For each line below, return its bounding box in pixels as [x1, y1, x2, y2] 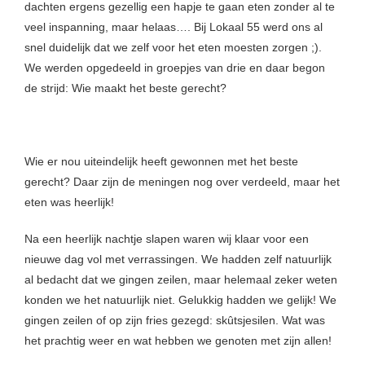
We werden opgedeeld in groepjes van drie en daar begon [24, 61, 325, 75]
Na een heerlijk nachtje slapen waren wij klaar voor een [24, 232, 309, 246]
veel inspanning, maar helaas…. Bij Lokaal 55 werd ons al [24, 20, 323, 34]
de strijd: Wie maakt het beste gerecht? [24, 81, 226, 95]
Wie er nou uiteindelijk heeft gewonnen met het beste [24, 155, 298, 169]
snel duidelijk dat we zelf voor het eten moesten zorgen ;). [24, 41, 322, 55]
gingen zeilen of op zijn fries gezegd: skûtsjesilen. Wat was [24, 314, 325, 328]
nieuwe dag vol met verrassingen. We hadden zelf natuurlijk [24, 253, 332, 266]
